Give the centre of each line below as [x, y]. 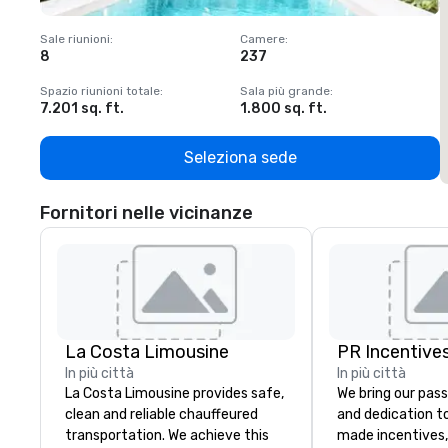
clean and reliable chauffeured [161, 414]
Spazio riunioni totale [100, 91]
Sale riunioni [75, 39]
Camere [262, 39]
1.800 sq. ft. [283, 108]
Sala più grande [285, 91]
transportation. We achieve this [167, 435]
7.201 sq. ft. [82, 108]
